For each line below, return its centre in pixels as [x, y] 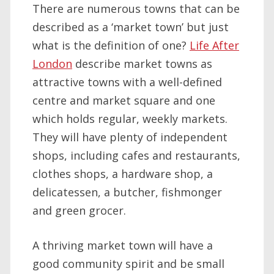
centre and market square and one [124, 101]
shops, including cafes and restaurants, [136, 156]
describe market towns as [142, 64]
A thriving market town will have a [123, 246]
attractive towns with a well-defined [127, 82]
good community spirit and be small [128, 264]
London [52, 64]
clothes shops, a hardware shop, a [123, 174]
